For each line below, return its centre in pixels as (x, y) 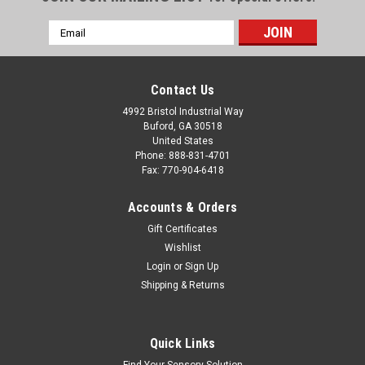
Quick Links (182, 344)
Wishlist (182, 248)
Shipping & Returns (182, 286)
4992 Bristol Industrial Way (182, 112)
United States (182, 141)
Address (70, 45)
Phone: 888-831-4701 (182, 156)
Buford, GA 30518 (182, 127)
